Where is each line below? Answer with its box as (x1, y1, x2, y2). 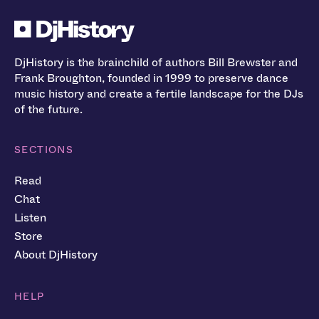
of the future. (14, 100, 83, 117)
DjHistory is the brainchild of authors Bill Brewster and (14, 53, 298, 70)
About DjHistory (14, 246, 98, 263)
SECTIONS (14, 142, 74, 157)
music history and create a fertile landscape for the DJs (14, 85, 303, 102)
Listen (14, 209, 46, 226)
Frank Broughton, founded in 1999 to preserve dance (14, 69, 288, 86)
